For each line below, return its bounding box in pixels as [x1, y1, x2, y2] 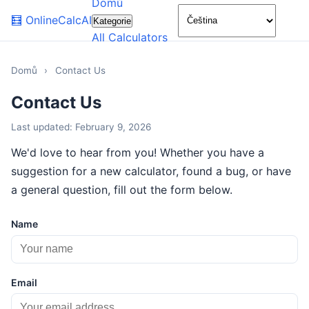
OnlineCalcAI [26, 13, 92, 27]
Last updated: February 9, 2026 [11, 121, 151, 132]
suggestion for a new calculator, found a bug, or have [11, 164, 291, 178]
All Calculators [92, 30, 168, 44]
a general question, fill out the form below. [11, 183, 232, 197]
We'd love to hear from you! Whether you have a [11, 146, 264, 159]
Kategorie [93, 16, 131, 26]
